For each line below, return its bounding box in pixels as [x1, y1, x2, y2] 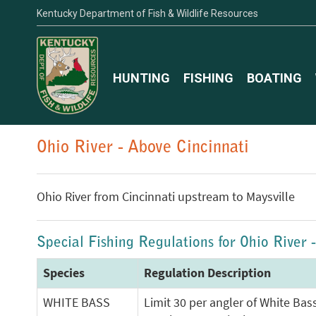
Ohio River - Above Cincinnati [37, 140, 249, 157]
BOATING [247, 70, 302, 85]
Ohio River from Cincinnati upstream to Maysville [37, 189, 295, 205]
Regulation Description [144, 265, 271, 281]
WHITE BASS [43, 295, 110, 310]
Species [43, 265, 85, 281]
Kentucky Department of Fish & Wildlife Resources [37, 8, 258, 19]
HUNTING [113, 70, 170, 85]
